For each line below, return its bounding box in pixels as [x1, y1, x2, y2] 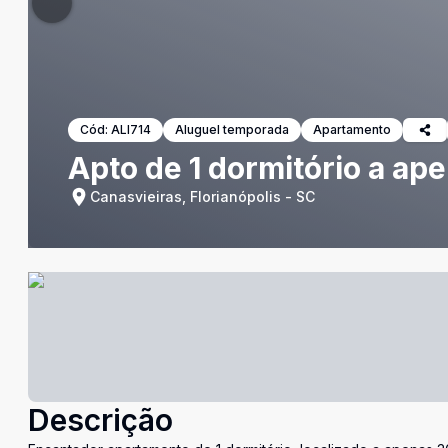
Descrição [28, 402, 173, 438]
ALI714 [111, 122, 151, 137]
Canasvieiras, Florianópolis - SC [90, 188, 315, 205]
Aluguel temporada [175, 122, 289, 137]
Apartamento [313, 122, 391, 137]
